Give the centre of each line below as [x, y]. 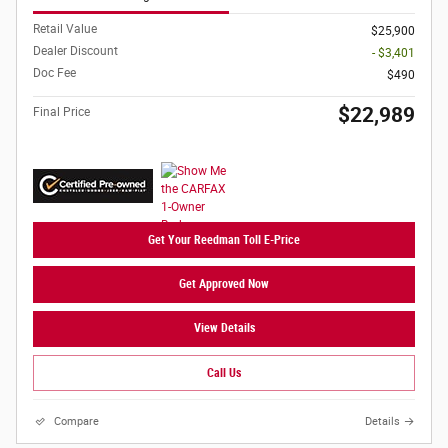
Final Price [61, 112]
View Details [224, 328]
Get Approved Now [224, 284]
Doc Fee [54, 73]
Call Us [224, 372]
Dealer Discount [75, 51]
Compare [76, 422]
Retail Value [65, 29]
